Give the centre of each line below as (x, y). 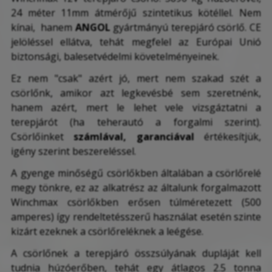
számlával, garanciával (134, 137)
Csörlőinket (42, 137)
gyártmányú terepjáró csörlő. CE (186, 28)
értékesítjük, (228, 137)
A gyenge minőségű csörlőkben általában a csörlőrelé (136, 173)
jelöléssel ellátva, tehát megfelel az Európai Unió (136, 42)
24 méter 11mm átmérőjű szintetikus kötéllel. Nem (136, 13)
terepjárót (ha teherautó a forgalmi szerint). (136, 122)
